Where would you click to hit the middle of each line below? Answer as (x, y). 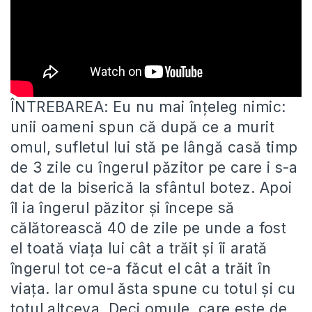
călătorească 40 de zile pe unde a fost (149, 228)
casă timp (263, 148)
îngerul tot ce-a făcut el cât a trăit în (141, 269)
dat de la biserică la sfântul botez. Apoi (151, 188)
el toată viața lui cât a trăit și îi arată (139, 249)
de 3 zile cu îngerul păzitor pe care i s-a (154, 168)
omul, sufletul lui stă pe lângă (119, 148)
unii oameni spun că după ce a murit (142, 127)
